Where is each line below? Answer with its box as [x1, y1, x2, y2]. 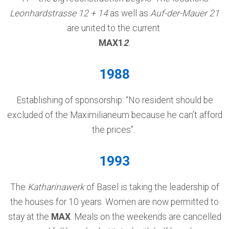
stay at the [8, 212, 51, 222]
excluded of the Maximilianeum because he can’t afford [7, 110, 222, 120]
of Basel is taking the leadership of [84, 182, 219, 192]
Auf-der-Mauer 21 [150, 8, 219, 18]
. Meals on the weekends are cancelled [70, 212, 221, 222]
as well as [108, 8, 150, 18]
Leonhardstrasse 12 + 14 [10, 8, 108, 18]
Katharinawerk [27, 182, 84, 192]
